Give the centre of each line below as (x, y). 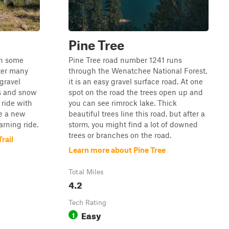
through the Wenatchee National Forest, (138, 71)
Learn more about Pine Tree (117, 150)
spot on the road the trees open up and (136, 92)
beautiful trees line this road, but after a (137, 113)
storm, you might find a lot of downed (133, 124)
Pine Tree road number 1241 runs (125, 60)
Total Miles (86, 172)
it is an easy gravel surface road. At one (136, 81)
